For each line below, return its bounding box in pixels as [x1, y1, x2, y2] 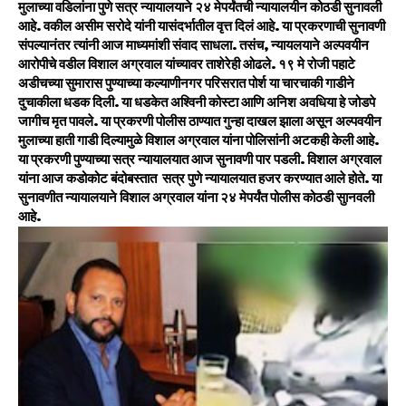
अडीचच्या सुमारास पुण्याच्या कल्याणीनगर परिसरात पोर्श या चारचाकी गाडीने [18, 74, 354, 93]
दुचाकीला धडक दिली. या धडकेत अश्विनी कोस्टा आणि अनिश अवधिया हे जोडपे [18, 93, 375, 112]
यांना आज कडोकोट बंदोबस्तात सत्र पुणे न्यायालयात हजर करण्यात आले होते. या [18, 169, 382, 188]
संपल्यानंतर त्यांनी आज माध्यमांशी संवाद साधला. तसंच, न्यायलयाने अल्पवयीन [18, 36, 369, 55]
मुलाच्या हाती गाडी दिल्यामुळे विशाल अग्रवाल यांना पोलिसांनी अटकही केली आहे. [18, 131, 379, 150]
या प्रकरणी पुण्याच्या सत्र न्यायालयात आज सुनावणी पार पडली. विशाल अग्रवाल [18, 150, 382, 169]
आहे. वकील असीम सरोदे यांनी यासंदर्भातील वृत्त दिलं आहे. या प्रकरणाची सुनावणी [18, 17, 385, 36]
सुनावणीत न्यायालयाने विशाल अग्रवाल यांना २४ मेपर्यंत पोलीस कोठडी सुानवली [18, 188, 374, 208]
